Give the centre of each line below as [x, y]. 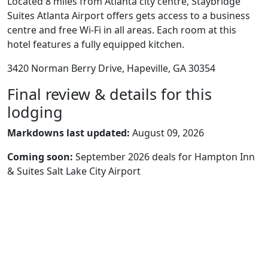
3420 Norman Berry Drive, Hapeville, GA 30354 [111, 68]
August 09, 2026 [167, 133]
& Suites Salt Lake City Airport [74, 171]
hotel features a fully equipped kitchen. [96, 44]
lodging [35, 112]
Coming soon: [40, 157]
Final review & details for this [109, 94]
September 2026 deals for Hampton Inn [164, 157]
